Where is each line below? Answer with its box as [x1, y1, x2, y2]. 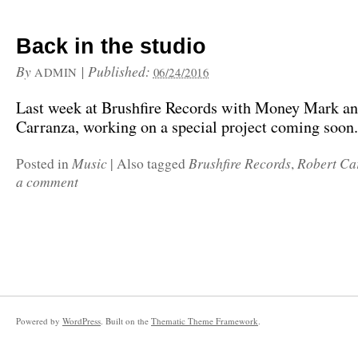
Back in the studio [16, 34, 206, 58]
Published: [87, 62, 153, 81]
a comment [16, 172, 78, 191]
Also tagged [117, 154, 189, 173]
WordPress [62, 315, 101, 327]
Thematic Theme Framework [151, 315, 258, 327]
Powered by [16, 315, 62, 327]
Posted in [16, 154, 72, 173]
